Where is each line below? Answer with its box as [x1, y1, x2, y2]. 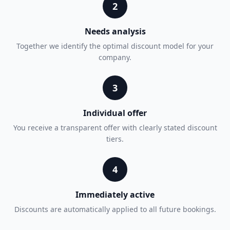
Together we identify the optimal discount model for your [16, 41, 214, 51]
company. [99, 52, 131, 62]
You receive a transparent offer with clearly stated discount [13, 123, 217, 132]
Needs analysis [84, 26, 146, 37]
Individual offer [83, 107, 147, 119]
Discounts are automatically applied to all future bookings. [14, 204, 216, 214]
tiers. [106, 134, 124, 144]
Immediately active [75, 189, 155, 200]
